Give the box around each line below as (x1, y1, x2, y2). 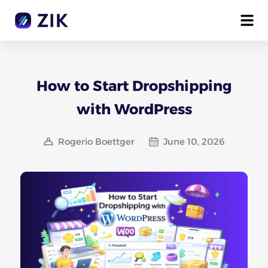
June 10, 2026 (163, 136, 225, 147)
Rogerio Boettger (57, 136, 135, 147)
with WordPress (76, 100, 192, 118)
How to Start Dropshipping (36, 77, 232, 95)
